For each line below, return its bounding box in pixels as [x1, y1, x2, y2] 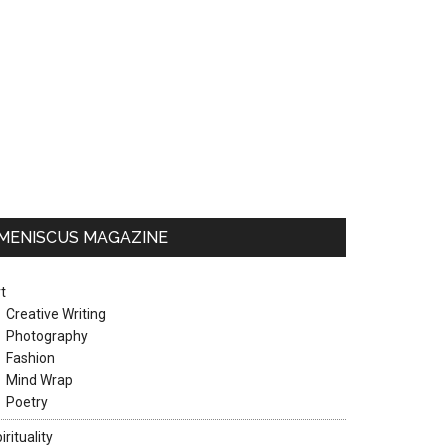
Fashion [6, 350, 55, 366]
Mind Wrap [6, 372, 73, 388]
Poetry [6, 394, 48, 410]
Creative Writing [6, 306, 106, 322]
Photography [6, 328, 88, 344]
